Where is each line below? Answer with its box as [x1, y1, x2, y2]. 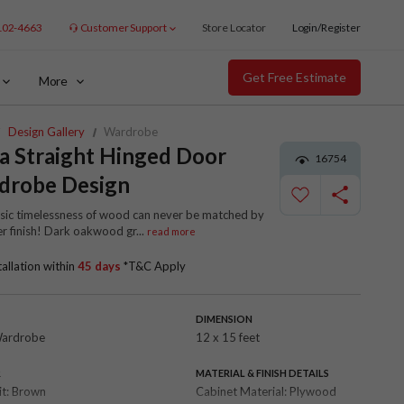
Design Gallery [7, 124, 85, 139]
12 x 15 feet [196, 329, 260, 344]
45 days [78, 259, 121, 273]
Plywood [289, 383, 336, 399]
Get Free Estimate [243, 69, 346, 85]
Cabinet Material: [196, 383, 289, 399]
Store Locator [202, 21, 266, 34]
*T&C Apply [124, 259, 186, 273]
